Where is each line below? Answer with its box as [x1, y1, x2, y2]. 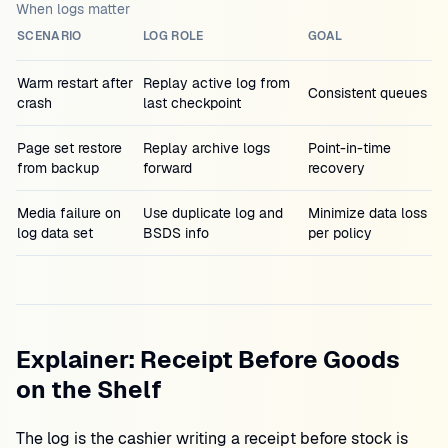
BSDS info [143, 224, 209, 242]
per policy [308, 224, 372, 242]
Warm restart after [17, 74, 133, 92]
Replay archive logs [143, 139, 270, 157]
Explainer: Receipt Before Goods [16, 344, 400, 375]
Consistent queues [308, 84, 427, 102]
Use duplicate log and [143, 204, 283, 222]
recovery [308, 159, 365, 177]
